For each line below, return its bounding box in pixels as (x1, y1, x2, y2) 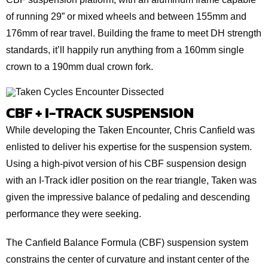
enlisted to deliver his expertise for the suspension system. (6, 142, 252, 153)
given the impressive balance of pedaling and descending (6, 192, 250, 203)
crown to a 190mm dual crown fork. (6, 61, 153, 72)
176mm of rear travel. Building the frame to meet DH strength (6, 28, 261, 38)
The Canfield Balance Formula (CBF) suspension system (6, 237, 248, 248)
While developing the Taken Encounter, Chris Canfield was (6, 125, 255, 136)
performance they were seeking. (6, 209, 141, 220)
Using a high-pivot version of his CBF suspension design (6, 159, 246, 169)
